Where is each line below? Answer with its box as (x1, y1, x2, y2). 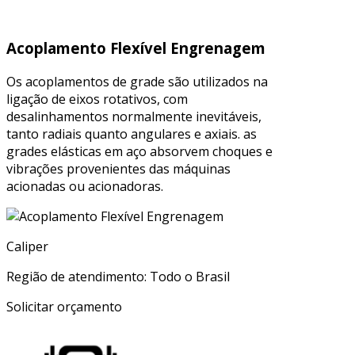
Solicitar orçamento (6, 298, 122, 316)
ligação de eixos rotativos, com (6, 90, 188, 109)
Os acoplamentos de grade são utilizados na (6, 73, 268, 91)
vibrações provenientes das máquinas (6, 160, 231, 178)
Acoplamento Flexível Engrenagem (6, 38, 265, 59)
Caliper (6, 238, 48, 256)
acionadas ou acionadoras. (6, 177, 163, 196)
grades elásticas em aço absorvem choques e (6, 143, 273, 161)
